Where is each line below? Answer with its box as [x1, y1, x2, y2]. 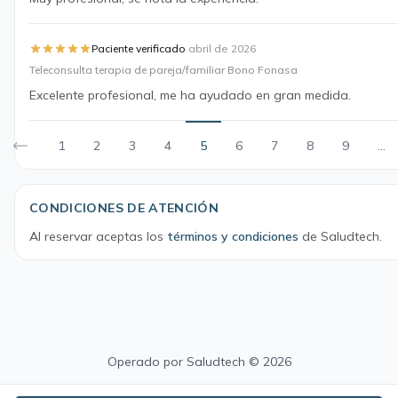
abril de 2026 [188, 42, 256, 55]
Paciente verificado [92, 42, 186, 55]
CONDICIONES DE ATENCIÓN [29, 200, 219, 216]
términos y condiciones [167, 228, 298, 244]
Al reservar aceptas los [29, 228, 167, 244]
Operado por [107, 354, 187, 370]
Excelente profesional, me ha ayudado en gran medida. [29, 87, 351, 103]
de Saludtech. [298, 228, 382, 244]
